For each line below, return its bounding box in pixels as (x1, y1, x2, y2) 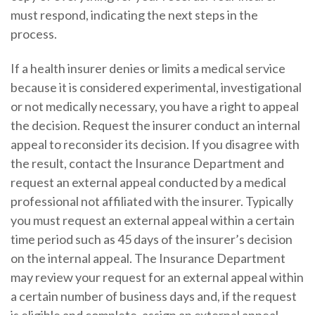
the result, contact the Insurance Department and (10, 155, 284, 172)
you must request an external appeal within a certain (10, 212, 295, 229)
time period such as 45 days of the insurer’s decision (10, 231, 292, 247)
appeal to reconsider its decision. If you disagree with (10, 136, 300, 153)
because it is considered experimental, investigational (10, 79, 302, 96)
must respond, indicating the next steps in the (10, 7, 258, 23)
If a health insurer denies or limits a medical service (10, 60, 285, 77)
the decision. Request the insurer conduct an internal (10, 117, 300, 134)
